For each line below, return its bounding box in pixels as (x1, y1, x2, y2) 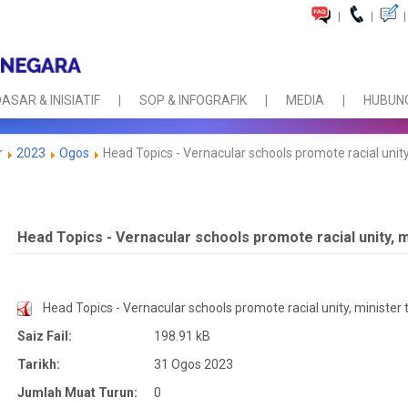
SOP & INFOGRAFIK (139, 93, 247, 108)
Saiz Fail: (17, 329, 72, 343)
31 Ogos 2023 (154, 357, 233, 372)
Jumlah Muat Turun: (17, 385, 138, 400)
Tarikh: (17, 357, 60, 372)
